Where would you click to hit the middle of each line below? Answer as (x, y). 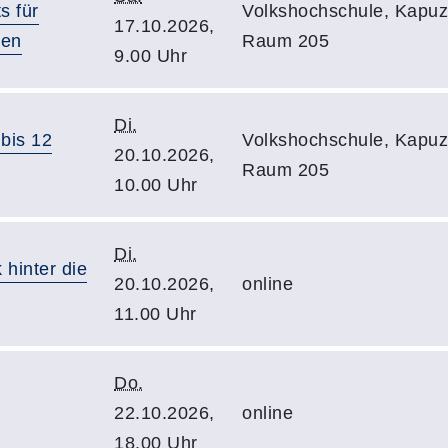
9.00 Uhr (150, 56)
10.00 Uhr (156, 185)
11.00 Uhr (155, 314)
